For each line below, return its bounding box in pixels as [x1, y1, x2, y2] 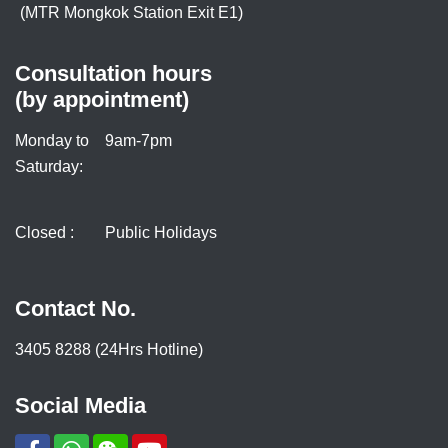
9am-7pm [105, 132, 172, 150]
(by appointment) [15, 87, 189, 113]
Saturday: [15, 158, 83, 176]
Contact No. [15, 296, 136, 322]
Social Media [15, 393, 146, 419]
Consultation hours [15, 61, 212, 87]
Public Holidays [105, 224, 217, 242]
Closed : [15, 224, 74, 242]
